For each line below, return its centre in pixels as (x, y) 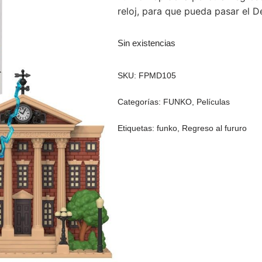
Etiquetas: (137, 128)
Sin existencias (147, 43)
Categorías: (141, 101)
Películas (213, 101)
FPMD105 (158, 75)
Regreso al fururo (215, 128)
